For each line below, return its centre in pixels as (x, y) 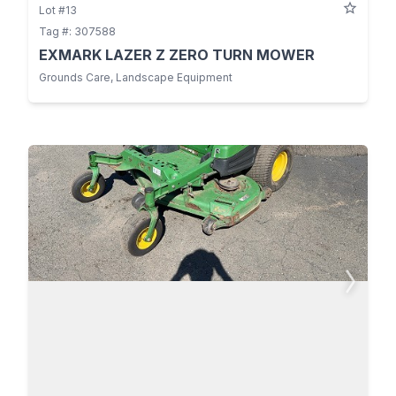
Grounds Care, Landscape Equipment (136, 78)
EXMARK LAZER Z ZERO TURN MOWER (177, 55)
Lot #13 (58, 11)
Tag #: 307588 (77, 32)
